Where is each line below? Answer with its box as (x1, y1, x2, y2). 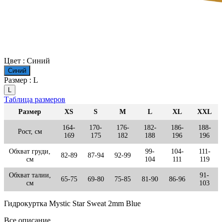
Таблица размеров (4, 95, 65, 104)
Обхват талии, (8, 171, 51, 179)
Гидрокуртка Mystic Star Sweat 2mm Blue (4, 199, 141, 208)
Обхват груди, (9, 147, 51, 155)
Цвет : (4, 56, 27, 65)
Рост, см (17, 127, 42, 135)
